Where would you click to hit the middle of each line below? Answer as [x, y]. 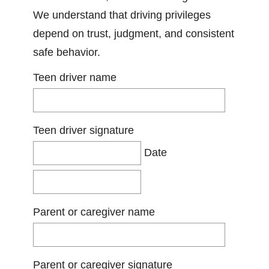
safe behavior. [67, 52]
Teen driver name [75, 77]
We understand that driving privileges [122, 15]
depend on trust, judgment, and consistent [134, 34]
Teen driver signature [83, 130]
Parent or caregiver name [94, 212]
